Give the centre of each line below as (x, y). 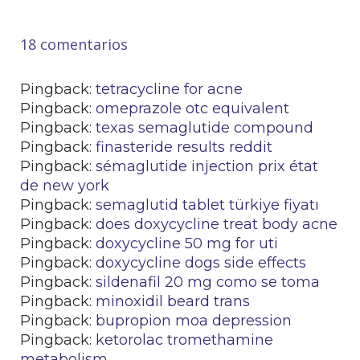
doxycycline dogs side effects (201, 263)
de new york (65, 186)
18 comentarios (74, 44)
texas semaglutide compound (205, 128)
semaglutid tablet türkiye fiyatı (207, 205)
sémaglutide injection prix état (207, 166)
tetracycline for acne (169, 89)
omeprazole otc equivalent (192, 108)
